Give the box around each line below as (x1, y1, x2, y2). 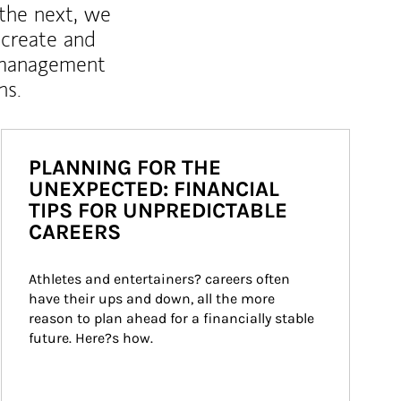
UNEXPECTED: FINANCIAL (29, 176, 279, 201)
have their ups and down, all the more (29, 290, 278, 307)
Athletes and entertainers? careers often (29, 270, 294, 287)
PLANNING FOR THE (29, 155, 221, 180)
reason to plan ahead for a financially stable (29, 310, 318, 327)
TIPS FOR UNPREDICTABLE (29, 198, 287, 223)
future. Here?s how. (29, 329, 153, 346)
